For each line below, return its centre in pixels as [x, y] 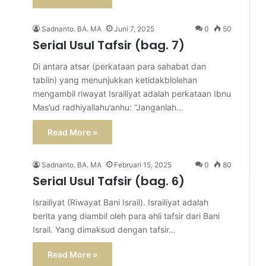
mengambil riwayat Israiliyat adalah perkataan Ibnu [132, 94]
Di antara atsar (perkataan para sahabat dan [119, 66]
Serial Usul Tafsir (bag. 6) [109, 181]
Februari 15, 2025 [143, 165]
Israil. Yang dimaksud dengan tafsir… [104, 229]
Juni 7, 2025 [134, 29]
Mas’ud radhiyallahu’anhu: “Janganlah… [108, 107]
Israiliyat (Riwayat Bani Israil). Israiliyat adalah [121, 202]
